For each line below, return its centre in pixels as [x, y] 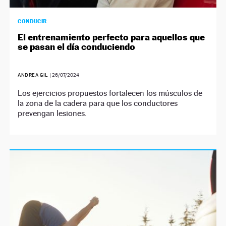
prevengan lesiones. [52, 113]
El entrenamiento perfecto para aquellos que [111, 37]
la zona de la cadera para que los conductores [98, 103]
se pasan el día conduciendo [77, 47]
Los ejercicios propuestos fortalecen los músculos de [110, 93]
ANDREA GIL [33, 75]
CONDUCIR [32, 21]
